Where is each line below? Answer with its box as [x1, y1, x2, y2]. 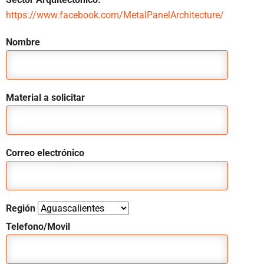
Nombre [6, 37, 40, 48]
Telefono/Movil [6, 221, 70, 232]
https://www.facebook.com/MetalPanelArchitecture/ [6, 9, 224, 21]
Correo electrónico [6, 147, 84, 159]
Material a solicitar [6, 92, 85, 103]
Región [6, 203, 38, 214]
